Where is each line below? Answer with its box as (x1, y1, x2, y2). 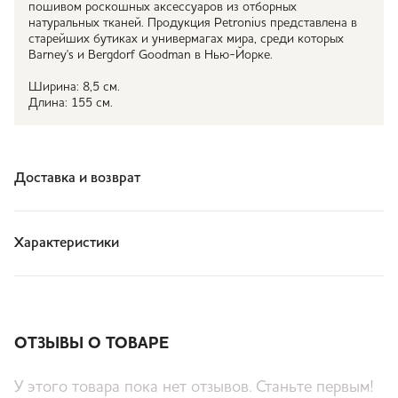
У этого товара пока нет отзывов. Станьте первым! (14, 379, 374, 395)
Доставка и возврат (14, 171, 140, 186)
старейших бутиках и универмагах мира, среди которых (28, 33, 344, 45)
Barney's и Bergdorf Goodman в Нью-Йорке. (28, 49, 273, 61)
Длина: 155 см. (28, 97, 113, 109)
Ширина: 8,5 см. (28, 81, 120, 93)
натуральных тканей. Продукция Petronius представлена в (28, 17, 357, 29)
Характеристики (14, 236, 119, 251)
